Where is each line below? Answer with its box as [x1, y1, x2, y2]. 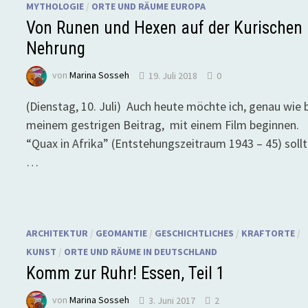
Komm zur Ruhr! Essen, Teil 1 [26, 263, 225, 284]
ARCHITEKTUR [26, 227, 89, 240]
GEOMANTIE [96, 227, 148, 240]
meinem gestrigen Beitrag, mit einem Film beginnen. [26, 117, 300, 133]
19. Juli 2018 [148, 69, 198, 82]
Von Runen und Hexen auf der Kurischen [26, 18, 303, 38]
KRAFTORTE [241, 227, 296, 240]
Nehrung [26, 38, 86, 59]
